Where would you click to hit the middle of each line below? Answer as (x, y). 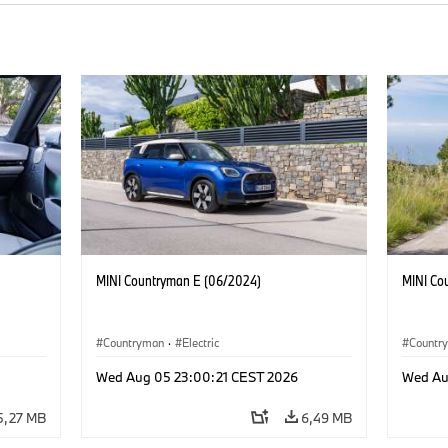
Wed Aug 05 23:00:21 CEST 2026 (196, 376)
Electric (200, 342)
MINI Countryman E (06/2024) (178, 280)
